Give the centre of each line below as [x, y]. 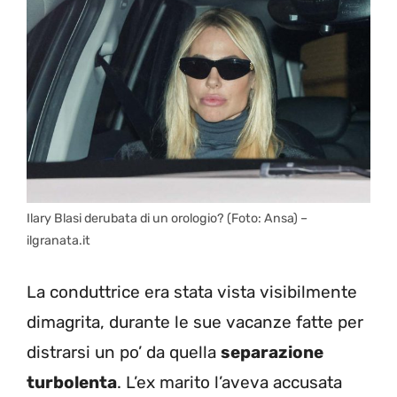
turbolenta [72, 382]
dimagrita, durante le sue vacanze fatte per [195, 322]
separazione [272, 352]
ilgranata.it [58, 241]
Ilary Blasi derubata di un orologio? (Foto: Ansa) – [167, 219]
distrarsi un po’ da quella [124, 352]
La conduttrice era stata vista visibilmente [192, 292]
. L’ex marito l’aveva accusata [230, 382]
